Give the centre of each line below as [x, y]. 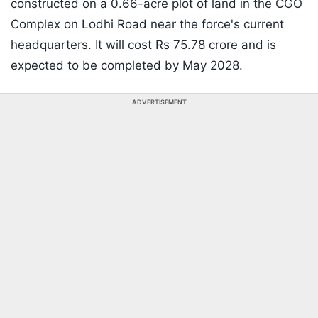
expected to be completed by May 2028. [127, 66]
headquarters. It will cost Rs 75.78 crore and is [143, 45]
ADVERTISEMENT [159, 102]
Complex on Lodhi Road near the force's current [147, 24]
